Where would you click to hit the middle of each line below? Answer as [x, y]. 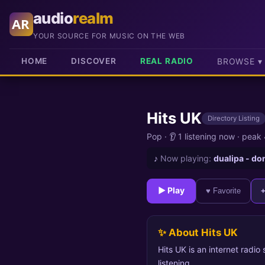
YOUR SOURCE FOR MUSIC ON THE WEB [109, 36]
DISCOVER [94, 61]
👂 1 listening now [202, 136]
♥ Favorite [224, 191]
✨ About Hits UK [198, 232]
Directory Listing [234, 118]
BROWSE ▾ [240, 61]
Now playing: [186, 158]
